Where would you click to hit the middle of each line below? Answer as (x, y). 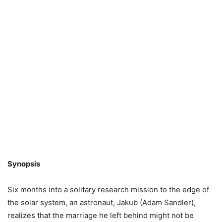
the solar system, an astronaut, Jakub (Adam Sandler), (102, 202)
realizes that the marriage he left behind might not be (101, 215)
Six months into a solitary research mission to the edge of (108, 190)
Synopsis (24, 164)
